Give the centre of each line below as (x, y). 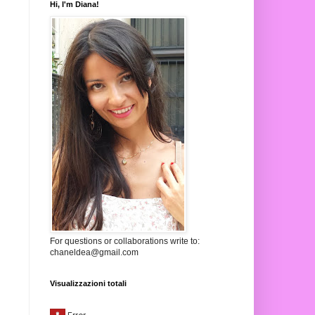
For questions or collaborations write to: (125, 242)
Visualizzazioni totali (88, 284)
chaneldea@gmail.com (94, 253)
